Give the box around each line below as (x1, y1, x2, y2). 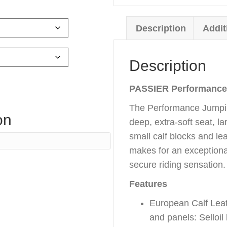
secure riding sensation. (129, 160, 225, 170)
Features (129, 179, 167, 189)
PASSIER (129, 84, 169, 94)
